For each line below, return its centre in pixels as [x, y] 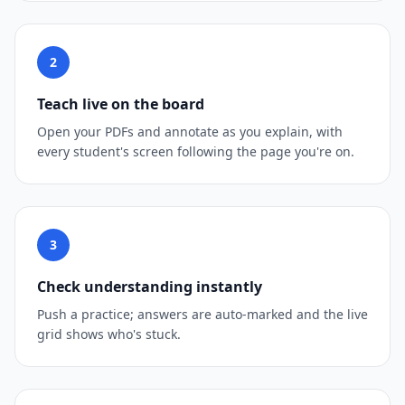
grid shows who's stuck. [109, 334]
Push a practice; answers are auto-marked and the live [202, 314]
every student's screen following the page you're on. [196, 151]
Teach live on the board [121, 104]
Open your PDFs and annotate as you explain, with [190, 132]
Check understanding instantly [150, 287]
